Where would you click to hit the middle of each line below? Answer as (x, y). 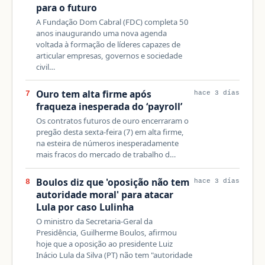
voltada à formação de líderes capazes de (108, 44)
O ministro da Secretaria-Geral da (94, 221)
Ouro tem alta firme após (93, 94)
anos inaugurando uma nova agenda (101, 33)
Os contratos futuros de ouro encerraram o (112, 121)
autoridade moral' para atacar (104, 194)
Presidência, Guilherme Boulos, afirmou (106, 232)
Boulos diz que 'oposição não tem (112, 182)
